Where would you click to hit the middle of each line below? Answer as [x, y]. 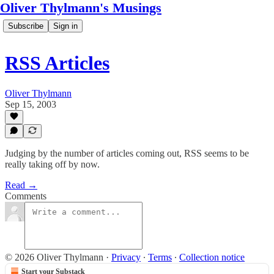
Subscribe [26, 26]
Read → [21, 185]
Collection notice [212, 257]
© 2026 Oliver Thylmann [54, 257]
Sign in [65, 26]
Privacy [126, 257]
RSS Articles [57, 63]
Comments [26, 196]
